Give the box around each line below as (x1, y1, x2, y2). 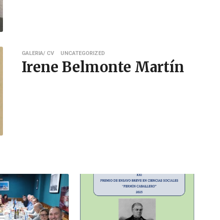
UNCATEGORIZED (60, 50, 105, 56)
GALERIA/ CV (21, 50, 54, 56)
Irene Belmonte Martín (21, 57, 184, 76)
